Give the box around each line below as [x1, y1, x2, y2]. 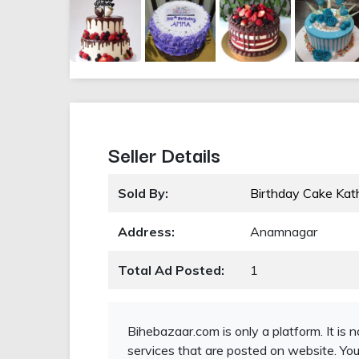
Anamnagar [250, 224, 317, 240]
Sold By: [118, 185, 168, 202]
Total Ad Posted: [118, 262, 224, 279]
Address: [118, 224, 175, 240]
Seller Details [108, 139, 220, 170]
